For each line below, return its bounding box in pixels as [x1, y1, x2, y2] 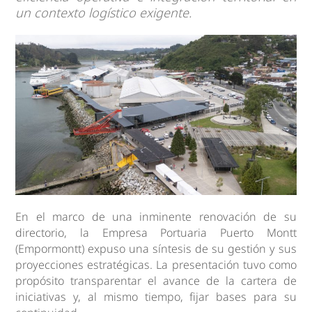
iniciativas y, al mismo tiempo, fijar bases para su [15, 288, 297, 304]
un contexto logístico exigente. [15, 4, 192, 21]
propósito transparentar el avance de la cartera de [15, 272, 297, 288]
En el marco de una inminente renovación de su [15, 208, 297, 224]
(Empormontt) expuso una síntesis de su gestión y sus [15, 240, 297, 256]
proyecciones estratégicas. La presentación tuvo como [15, 256, 297, 272]
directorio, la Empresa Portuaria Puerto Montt [15, 224, 297, 240]
